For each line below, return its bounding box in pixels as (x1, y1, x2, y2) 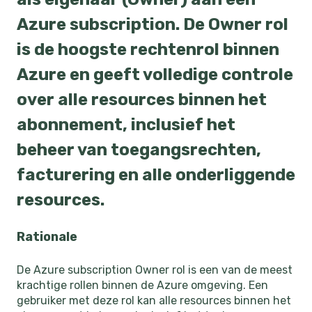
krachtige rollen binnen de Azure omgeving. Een (17, 278, 268, 292)
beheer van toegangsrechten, (17, 139, 261, 159)
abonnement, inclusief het (17, 114, 235, 134)
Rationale (17, 229, 77, 245)
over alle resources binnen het (17, 89, 267, 109)
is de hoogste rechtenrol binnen (17, 39, 279, 59)
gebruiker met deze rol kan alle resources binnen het (17, 293, 291, 307)
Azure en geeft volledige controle (17, 64, 293, 84)
